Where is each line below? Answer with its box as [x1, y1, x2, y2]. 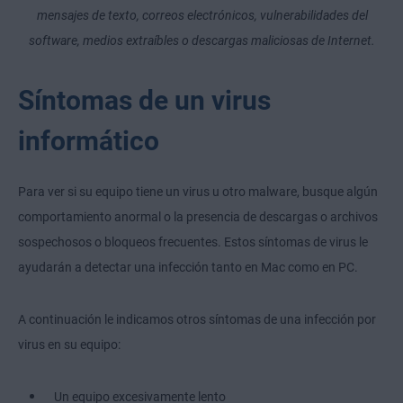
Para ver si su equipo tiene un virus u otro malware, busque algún [18, 184, 378, 200]
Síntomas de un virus [18, 85, 271, 117]
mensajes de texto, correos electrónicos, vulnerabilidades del [36, 8, 368, 23]
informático [18, 125, 159, 157]
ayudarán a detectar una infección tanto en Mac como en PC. [18, 260, 358, 275]
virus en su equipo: [18, 337, 121, 353]
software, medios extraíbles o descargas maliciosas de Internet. [29, 33, 375, 49]
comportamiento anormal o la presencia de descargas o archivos [18, 210, 378, 225]
